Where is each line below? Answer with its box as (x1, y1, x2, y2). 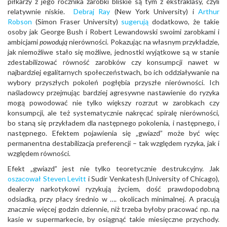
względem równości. (8, 149, 70, 158)
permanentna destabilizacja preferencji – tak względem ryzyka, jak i (8, 139, 219, 147)
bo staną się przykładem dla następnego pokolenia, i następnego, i (8, 119, 219, 127)
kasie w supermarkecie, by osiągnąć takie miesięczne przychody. (8, 215, 219, 223)
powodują (40, 37, 68, 46)
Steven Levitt (43, 174, 86, 183)
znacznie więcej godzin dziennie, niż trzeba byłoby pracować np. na (8, 205, 219, 213)
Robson (8, 17, 32, 26)
